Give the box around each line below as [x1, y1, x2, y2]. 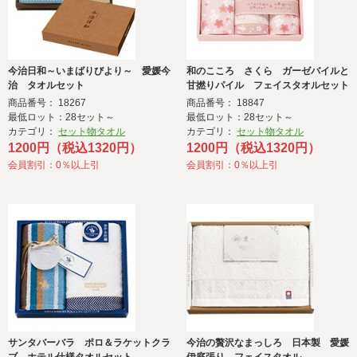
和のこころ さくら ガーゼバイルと [186, 65, 349, 77]
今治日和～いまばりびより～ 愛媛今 [8, 65, 171, 77]
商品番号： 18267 [8, 97, 86, 109]
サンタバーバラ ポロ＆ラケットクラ [8, 337, 171, 349]
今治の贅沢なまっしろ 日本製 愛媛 [186, 337, 349, 349]
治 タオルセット [8, 80, 84, 92]
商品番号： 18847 [186, 97, 265, 109]
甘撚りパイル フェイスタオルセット [186, 80, 349, 92]
